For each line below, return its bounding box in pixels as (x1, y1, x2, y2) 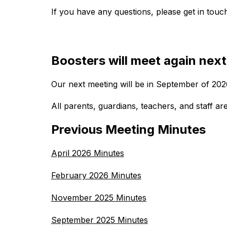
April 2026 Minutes (51, 148, 124, 158)
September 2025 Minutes (51, 215, 148, 225)
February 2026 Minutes (51, 170, 141, 180)
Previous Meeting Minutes (51, 122, 206, 137)
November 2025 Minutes (51, 193, 146, 203)
